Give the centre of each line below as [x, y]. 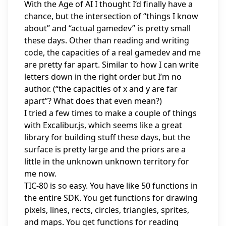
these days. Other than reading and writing [107, 40]
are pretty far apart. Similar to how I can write [111, 65]
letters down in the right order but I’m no [103, 77]
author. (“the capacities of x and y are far [101, 89]
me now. [40, 174]
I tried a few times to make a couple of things [110, 113]
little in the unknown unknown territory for [107, 161]
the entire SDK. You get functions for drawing [111, 198]
